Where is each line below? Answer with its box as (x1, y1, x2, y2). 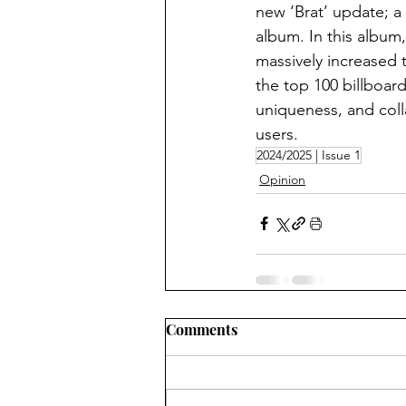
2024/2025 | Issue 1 (256, 146, 361, 163)
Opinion (259, 170, 305, 188)
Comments (166, 319, 237, 339)
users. (256, 123, 298, 144)
